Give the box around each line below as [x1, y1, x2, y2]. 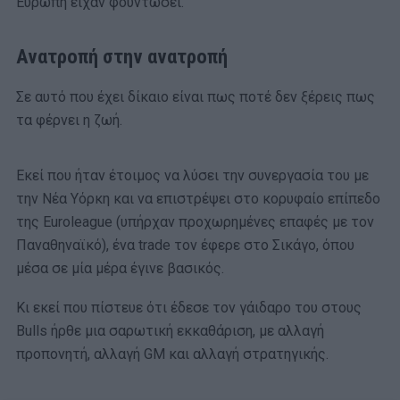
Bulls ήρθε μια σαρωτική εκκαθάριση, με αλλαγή [16, 321, 324, 339]
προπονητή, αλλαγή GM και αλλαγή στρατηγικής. [16, 345, 329, 362]
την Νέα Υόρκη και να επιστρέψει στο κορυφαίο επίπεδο [16, 189, 380, 207]
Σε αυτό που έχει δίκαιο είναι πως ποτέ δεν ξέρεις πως [16, 87, 375, 105]
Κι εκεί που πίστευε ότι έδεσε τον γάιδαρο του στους [16, 298, 362, 316]
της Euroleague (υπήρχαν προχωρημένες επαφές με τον [16, 212, 374, 230]
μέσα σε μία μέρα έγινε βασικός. [16, 259, 224, 277]
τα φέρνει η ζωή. [16, 111, 122, 129]
